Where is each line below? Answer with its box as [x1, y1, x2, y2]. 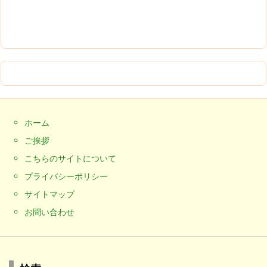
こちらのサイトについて [24, 153, 116, 164]
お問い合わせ [24, 206, 74, 218]
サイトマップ [24, 188, 74, 200]
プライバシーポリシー [24, 170, 108, 182]
